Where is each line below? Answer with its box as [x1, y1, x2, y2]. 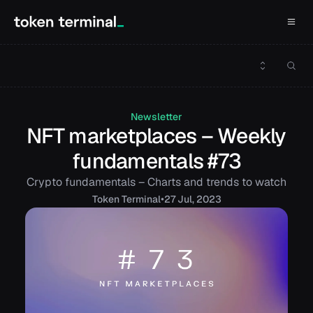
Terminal [121, 193, 161, 205]
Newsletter [131, 110, 182, 123]
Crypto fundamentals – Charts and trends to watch [27, 175, 286, 189]
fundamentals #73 [72, 147, 241, 175]
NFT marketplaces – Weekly [27, 122, 286, 150]
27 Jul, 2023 [163, 193, 221, 205]
